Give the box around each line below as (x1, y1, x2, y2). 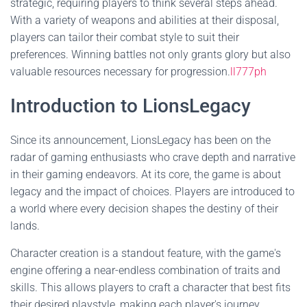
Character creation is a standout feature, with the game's (10, 247, 281, 260)
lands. (10, 219, 40, 232)
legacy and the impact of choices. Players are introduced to (10, 185, 295, 198)
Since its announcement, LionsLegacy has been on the (10, 134, 271, 147)
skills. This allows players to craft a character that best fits (10, 281, 291, 294)
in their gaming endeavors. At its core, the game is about (10, 168, 281, 181)
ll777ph (230, 65, 267, 78)
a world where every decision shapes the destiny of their (10, 202, 278, 215)
